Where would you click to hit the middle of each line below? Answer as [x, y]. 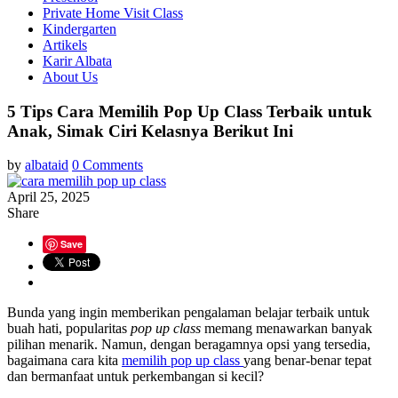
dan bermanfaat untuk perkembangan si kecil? [137, 377]
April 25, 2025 [48, 197]
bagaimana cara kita [64, 361]
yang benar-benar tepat [307, 361]
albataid [47, 165]
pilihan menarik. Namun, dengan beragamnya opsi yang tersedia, [189, 345]
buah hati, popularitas [69, 329]
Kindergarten [80, 29]
